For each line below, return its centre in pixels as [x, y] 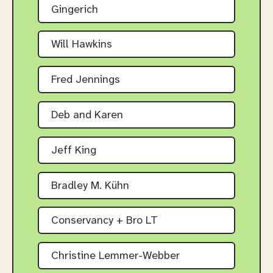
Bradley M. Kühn [90, 186]
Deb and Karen [87, 116]
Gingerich [75, 10]
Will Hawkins [82, 45]
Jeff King [74, 151]
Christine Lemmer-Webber [115, 257]
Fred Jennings [86, 80]
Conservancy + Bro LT [105, 221]
